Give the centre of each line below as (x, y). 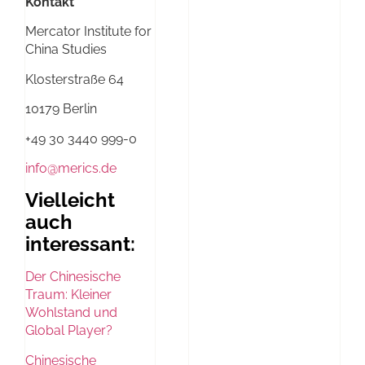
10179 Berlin (61, 109)
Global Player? (69, 331)
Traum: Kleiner (68, 295)
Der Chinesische (73, 277)
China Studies (66, 50)
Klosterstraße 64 (75, 79)
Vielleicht (70, 200)
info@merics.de (71, 168)
